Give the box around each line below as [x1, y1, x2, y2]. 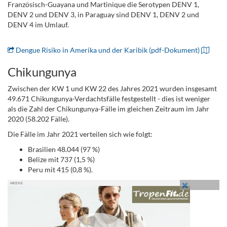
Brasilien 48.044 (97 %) [28, 145, 100, 154]
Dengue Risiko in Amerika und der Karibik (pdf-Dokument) [14, 46, 201, 54]
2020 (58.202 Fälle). [8, 115, 69, 123]
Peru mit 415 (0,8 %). [28, 165, 93, 174]
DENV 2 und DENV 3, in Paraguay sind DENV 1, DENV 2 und [8, 10, 199, 19]
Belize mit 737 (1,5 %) [28, 155, 95, 164]
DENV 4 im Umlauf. [8, 20, 69, 29]
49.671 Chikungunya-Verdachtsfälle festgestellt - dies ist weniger [8, 94, 210, 103]
